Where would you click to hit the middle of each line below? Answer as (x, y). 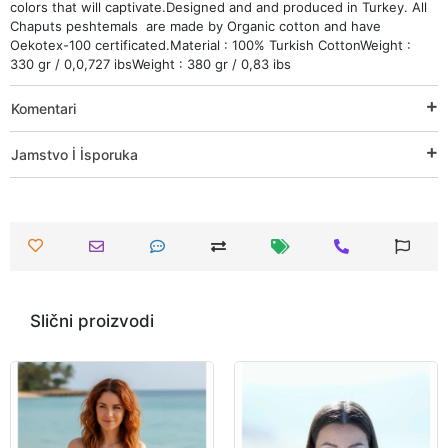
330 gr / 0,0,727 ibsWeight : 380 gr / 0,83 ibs (150, 63)
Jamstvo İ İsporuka (74, 154)
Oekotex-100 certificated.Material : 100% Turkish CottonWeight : (210, 44)
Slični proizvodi (92, 320)
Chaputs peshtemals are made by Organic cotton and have (195, 25)
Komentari (43, 108)
